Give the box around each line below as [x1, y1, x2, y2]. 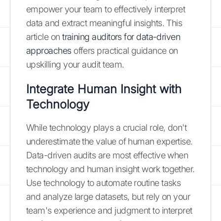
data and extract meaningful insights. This [26, 17, 183, 28]
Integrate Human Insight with [26, 81, 182, 96]
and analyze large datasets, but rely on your [26, 191, 190, 202]
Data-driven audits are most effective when [26, 149, 188, 160]
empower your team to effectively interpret [26, 3, 185, 14]
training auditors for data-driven [62, 31, 181, 42]
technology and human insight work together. [26, 163, 195, 174]
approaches [26, 45, 72, 56]
